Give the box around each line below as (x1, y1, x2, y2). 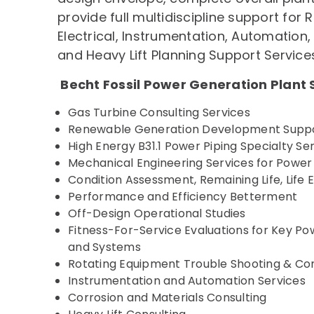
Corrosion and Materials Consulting (68, 289, 267, 306)
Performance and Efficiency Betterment (68, 189, 298, 205)
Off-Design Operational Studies (68, 205, 246, 221)
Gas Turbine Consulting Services (68, 104, 250, 121)
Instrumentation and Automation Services (68, 273, 306, 289)
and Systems (68, 239, 141, 255)
